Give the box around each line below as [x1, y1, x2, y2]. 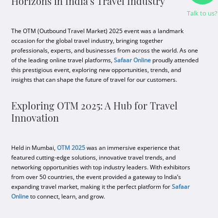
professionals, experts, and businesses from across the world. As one [11, 46, 199, 54]
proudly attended [151, 56, 199, 64]
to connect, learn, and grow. [29, 192, 106, 200]
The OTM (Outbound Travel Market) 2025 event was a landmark [11, 27, 184, 35]
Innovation [11, 111, 59, 124]
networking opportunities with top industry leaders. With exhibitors [11, 163, 191, 171]
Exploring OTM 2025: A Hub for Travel [11, 99, 178, 112]
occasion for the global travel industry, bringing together [11, 36, 163, 45]
